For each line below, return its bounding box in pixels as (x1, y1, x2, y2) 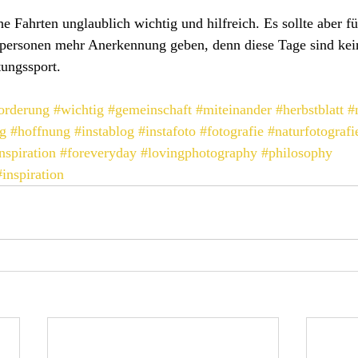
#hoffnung (10, 123, 70, 140)
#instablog (74, 123, 134, 140)
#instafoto (138, 123, 196, 140)
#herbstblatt (276, 101, 344, 118)
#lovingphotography (141, 145, 257, 161)
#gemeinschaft (108, 101, 192, 118)
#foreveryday (60, 145, 137, 161)
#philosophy (261, 145, 332, 161)
